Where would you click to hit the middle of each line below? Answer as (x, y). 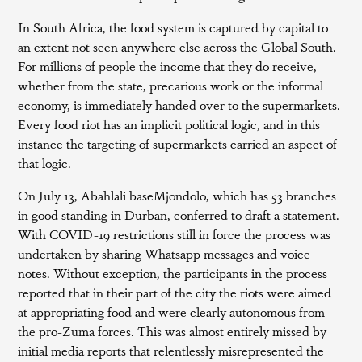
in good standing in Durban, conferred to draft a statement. (179, 215)
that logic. (45, 163)
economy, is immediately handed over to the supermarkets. (179, 105)
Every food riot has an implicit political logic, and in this (169, 124)
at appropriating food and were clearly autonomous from (172, 311)
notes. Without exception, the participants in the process (173, 273)
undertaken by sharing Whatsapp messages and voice (164, 253)
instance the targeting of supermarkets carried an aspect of (178, 143)
